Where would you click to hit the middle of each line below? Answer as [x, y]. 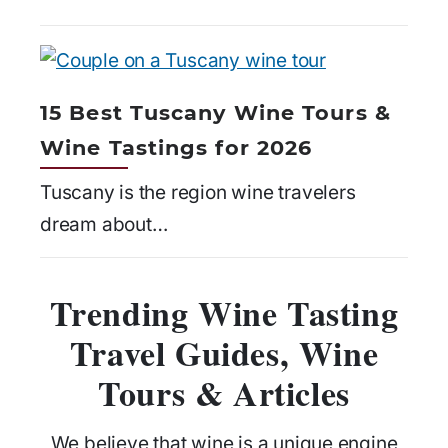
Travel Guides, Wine [224, 353]
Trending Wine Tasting [224, 313]
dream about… [104, 225]
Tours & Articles [224, 393]
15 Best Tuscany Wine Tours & [215, 113]
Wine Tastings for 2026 [176, 148]
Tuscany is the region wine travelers [198, 193]
